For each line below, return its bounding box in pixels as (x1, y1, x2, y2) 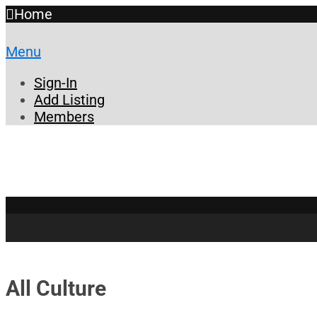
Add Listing (34, 91, 105, 108)
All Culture (6, 276, 106, 301)
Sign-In (34, 74, 77, 91)
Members (34, 108, 94, 125)
